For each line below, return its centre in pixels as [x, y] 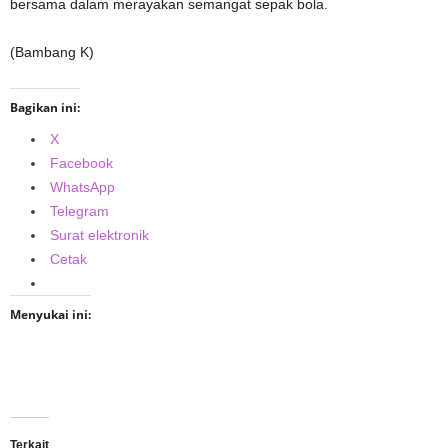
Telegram [79, 211]
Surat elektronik [99, 235]
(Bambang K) [52, 52]
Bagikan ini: [45, 107]
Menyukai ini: [50, 314]
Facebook [81, 163]
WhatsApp [82, 187]
